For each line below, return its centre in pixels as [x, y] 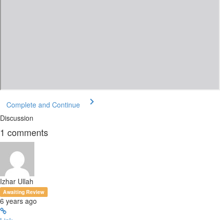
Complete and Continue [43, 105]
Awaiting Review [24, 192]
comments [27, 132]
